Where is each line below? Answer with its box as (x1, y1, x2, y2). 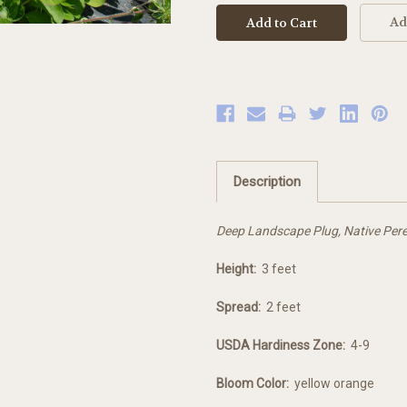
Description (233, 174, 301, 191)
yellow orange (289, 376, 374, 392)
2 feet (261, 300, 301, 315)
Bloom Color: (216, 376, 289, 392)
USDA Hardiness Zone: (216, 338, 345, 353)
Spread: (216, 300, 261, 315)
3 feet (256, 262, 296, 277)
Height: (216, 262, 256, 277)
